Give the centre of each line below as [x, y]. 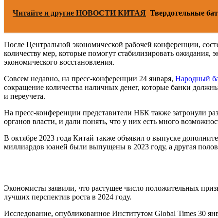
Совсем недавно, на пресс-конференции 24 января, [90, 78]
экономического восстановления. [59, 62]
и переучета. [25, 96]
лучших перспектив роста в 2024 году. [68, 197]
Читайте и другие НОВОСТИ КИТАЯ [79, 13]
